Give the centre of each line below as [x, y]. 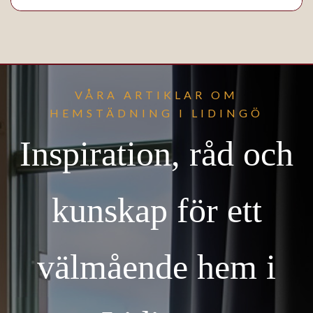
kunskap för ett [156, 210]
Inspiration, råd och [156, 154]
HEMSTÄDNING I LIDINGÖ [156, 113]
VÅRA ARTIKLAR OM [156, 95]
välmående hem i [156, 267]
